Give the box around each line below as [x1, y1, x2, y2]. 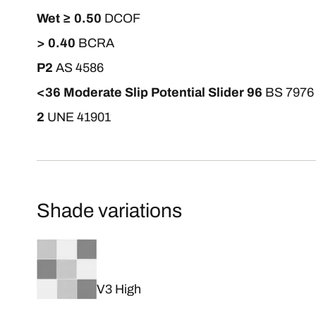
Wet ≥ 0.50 [37, 11, 102, 25]
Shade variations [37, 200, 182, 221]
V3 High [97, 282, 141, 296]
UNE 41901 [47, 110, 111, 124]
